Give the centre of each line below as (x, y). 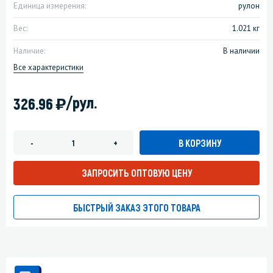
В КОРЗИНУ (200, 143)
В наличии (241, 51)
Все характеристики (48, 68)
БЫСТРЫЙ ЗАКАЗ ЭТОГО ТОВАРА (136, 208)
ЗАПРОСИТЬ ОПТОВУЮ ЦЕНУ (136, 173)
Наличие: (29, 51)
